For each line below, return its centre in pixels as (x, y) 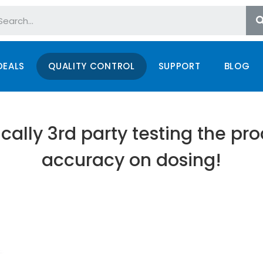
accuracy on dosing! (131, 160)
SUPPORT (179, 66)
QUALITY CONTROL (92, 66)
